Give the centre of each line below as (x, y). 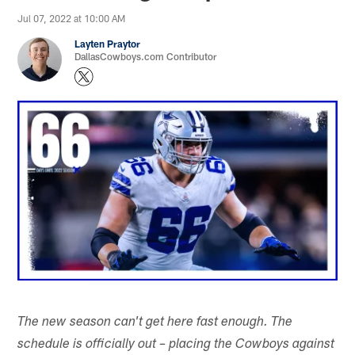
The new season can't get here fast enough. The (155, 323)
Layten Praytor (108, 43)
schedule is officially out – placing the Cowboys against (176, 345)
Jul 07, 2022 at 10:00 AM (72, 18)
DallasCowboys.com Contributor (146, 56)
